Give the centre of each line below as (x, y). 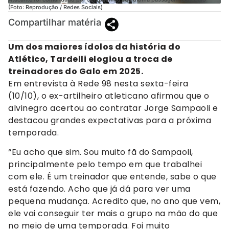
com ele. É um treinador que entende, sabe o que (112, 176)
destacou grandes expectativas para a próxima (110, 120)
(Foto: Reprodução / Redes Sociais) (55, 7)
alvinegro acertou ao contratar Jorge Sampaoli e (113, 108)
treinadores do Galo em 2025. (76, 71)
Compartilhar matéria (55, 22)
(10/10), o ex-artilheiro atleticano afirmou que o (109, 96)
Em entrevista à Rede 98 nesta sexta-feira (98, 83)
